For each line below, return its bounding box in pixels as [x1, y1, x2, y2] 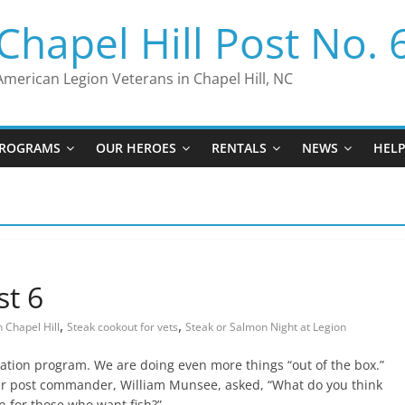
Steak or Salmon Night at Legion [185, 319, 346, 334]
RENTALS [212, 139, 267, 156]
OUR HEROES [96, 139, 176, 156]
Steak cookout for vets [67, 319, 178, 334]
